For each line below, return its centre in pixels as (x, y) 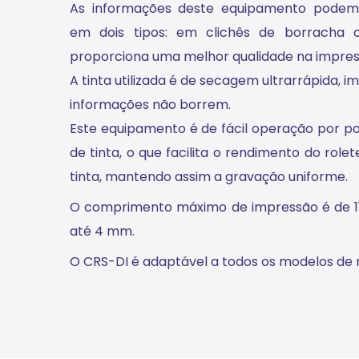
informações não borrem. (150, 104)
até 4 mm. (102, 231)
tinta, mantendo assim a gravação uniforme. (209, 176)
